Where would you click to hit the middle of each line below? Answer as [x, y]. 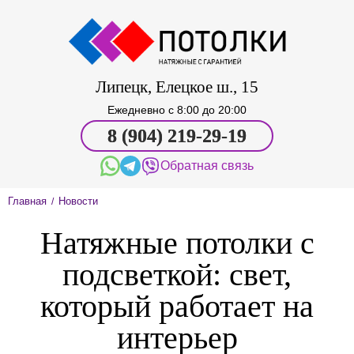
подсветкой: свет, [177, 274]
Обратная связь [207, 166]
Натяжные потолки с [177, 243]
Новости [78, 201]
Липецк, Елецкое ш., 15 [177, 87]
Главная [27, 201]
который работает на [177, 306]
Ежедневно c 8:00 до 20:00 [177, 110]
